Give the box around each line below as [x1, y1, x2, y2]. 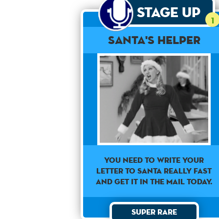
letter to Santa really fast [96, 165, 212, 176]
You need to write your [104, 154, 204, 165]
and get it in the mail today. [96, 176, 213, 187]
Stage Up [136, 3, 200, 21]
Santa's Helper [108, 33, 200, 47]
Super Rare [131, 206, 177, 217]
